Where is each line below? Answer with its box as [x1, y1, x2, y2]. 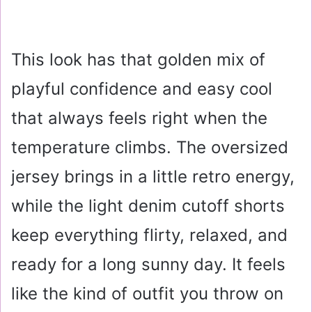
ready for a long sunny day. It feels [11, 253, 286, 274]
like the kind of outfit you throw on [11, 283, 283, 304]
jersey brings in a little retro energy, [11, 166, 295, 187]
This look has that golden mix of [11, 49, 265, 70]
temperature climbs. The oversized [11, 136, 288, 157]
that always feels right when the [11, 107, 267, 128]
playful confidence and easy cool [11, 78, 272, 99]
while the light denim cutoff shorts [11, 195, 285, 216]
